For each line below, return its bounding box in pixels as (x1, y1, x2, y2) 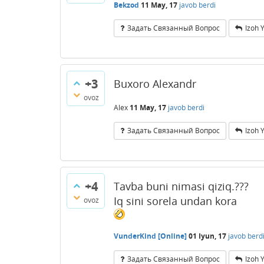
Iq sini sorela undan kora (114, 194, 237, 208)
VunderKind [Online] (114, 230, 187, 241)
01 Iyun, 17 (189, 230, 226, 241)
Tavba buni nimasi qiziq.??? (114, 179, 249, 193)
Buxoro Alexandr (114, 77, 196, 91)
